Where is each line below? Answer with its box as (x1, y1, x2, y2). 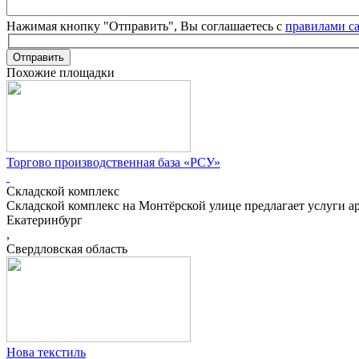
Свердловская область (6, 242, 127, 256)
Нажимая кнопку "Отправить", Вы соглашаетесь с (6, 18, 285, 33)
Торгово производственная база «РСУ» (6, 155, 220, 170)
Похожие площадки (6, 66, 115, 80)
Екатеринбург (6, 213, 83, 228)
